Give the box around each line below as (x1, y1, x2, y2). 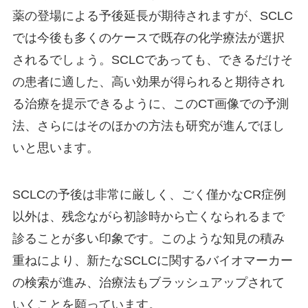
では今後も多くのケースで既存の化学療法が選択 (12, 31, 285, 45)
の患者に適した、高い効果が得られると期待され (12, 75, 285, 89)
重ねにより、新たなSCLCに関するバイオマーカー (12, 253, 293, 267)
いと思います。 (12, 141, 99, 155)
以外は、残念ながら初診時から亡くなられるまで (12, 209, 285, 223)
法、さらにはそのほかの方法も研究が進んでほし (12, 119, 285, 133)
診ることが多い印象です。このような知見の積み (12, 231, 285, 245)
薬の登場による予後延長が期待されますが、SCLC (12, 9, 293, 23)
